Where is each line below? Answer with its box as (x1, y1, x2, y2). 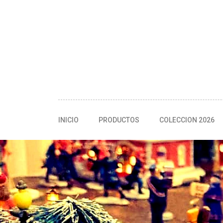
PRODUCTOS (99, 116, 139, 124)
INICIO (58, 116, 79, 124)
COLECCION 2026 (159, 116, 215, 124)
